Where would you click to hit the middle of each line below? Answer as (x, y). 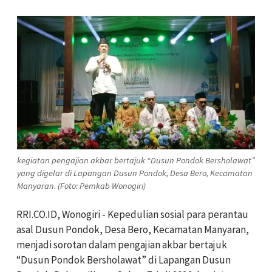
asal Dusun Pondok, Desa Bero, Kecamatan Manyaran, (133, 229)
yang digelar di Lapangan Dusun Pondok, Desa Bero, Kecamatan (135, 173)
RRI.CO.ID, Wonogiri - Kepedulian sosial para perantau (132, 214)
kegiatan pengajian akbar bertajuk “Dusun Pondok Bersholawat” (136, 160)
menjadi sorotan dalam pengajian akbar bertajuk (122, 244)
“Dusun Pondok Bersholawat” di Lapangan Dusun (124, 260)
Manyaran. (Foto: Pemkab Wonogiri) (81, 185)
